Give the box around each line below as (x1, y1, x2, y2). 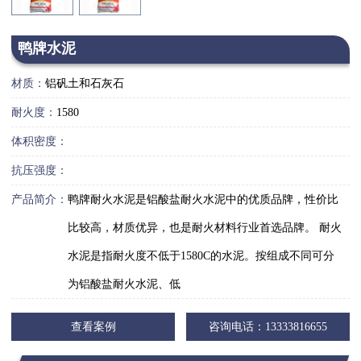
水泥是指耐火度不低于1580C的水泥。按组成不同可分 (68, 249, 334, 262)
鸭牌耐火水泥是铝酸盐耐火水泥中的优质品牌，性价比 (68, 193, 338, 205)
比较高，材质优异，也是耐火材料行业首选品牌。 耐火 (68, 221, 342, 234)
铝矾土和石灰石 (45, 77, 124, 89)
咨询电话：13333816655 (209, 321, 327, 333)
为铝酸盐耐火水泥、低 (68, 277, 180, 290)
